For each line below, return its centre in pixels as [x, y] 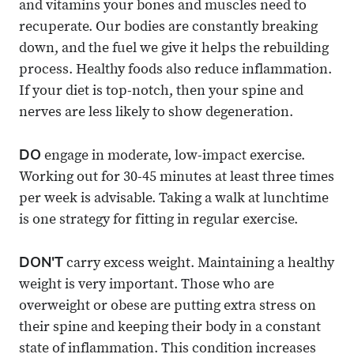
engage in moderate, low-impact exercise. [173, 157]
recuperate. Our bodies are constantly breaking [168, 28]
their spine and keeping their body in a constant [170, 328]
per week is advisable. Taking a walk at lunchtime [174, 200]
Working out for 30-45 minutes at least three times [177, 178]
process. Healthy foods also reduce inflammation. [175, 71]
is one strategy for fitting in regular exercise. [158, 221]
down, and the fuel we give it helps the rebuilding [174, 49]
